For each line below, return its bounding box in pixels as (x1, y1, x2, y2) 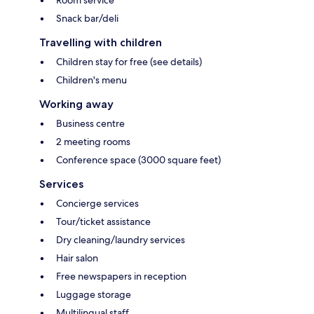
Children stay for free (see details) (56, 55, 202, 69)
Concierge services (56, 197, 139, 210)
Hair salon (56, 252, 98, 265)
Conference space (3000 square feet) (56, 153, 221, 167)
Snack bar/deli (56, 12, 118, 25)
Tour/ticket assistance (56, 215, 151, 228)
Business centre (56, 117, 125, 130)
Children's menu (56, 74, 127, 87)
